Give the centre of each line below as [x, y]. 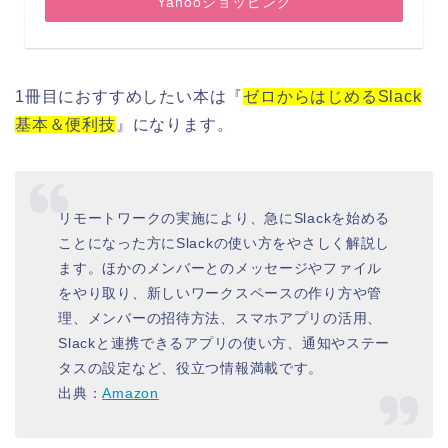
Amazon [130, 392]
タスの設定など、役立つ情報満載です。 [191, 367]
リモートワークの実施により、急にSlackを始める [224, 217]
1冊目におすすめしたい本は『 [129, 97]
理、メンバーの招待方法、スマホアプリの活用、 [220, 317]
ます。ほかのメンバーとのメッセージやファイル [220, 267]
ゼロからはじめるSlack [332, 97]
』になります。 [174, 125]
